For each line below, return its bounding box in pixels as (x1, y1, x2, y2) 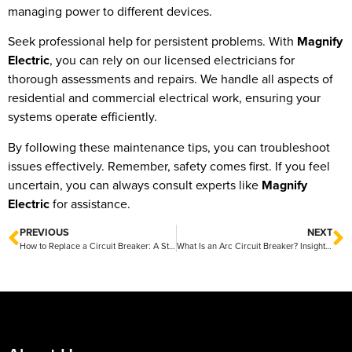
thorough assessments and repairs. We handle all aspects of (8, 70, 333, 89)
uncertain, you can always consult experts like (8, 175, 262, 194)
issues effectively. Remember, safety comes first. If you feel (8, 156, 330, 175)
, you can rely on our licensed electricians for (49, 51, 295, 70)
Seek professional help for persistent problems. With (8, 32, 297, 51)
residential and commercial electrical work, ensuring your (8, 89, 321, 108)
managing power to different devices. (8, 2, 212, 21)
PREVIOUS (20, 225, 69, 240)
